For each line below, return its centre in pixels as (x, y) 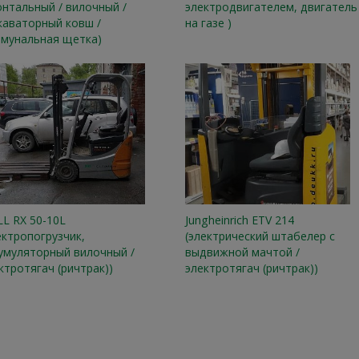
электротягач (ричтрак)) (251, 268)
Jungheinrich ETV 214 (239, 220)
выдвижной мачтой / (242, 252)
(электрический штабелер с (260, 236)
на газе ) (208, 22)
